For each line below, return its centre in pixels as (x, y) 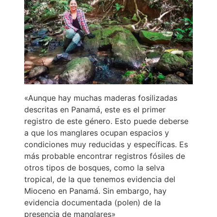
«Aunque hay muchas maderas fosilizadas (101, 98)
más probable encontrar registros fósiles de (105, 156)
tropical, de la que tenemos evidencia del (100, 179)
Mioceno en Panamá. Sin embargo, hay (95, 191)
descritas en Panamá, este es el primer (95, 110)
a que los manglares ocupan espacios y (97, 133)
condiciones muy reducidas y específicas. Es (106, 145)
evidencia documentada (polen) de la (93, 203)
